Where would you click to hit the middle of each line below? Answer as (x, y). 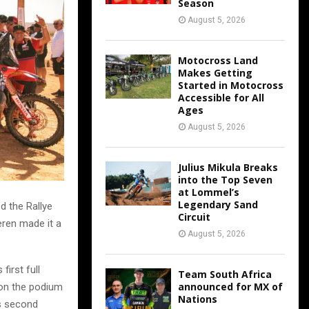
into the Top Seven (225, 180)
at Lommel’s (209, 192)
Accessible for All (221, 98)
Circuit (194, 217)
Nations (198, 299)
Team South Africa (225, 275)
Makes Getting (215, 73)
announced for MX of (230, 287)
